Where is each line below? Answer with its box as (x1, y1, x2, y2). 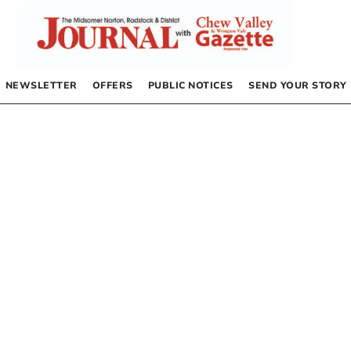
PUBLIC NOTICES (147, 78, 233, 92)
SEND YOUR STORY (248, 78, 347, 92)
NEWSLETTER (5, 78, 78, 92)
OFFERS (92, 78, 133, 92)
